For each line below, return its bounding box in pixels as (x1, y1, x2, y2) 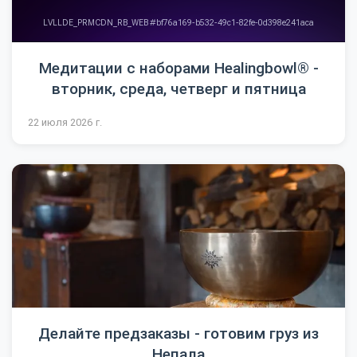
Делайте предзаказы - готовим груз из (38, 324, 319, 343)
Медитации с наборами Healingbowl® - (38, 58, 319, 77)
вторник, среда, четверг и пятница (51, 79, 306, 98)
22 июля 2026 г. (28, 116, 102, 128)
